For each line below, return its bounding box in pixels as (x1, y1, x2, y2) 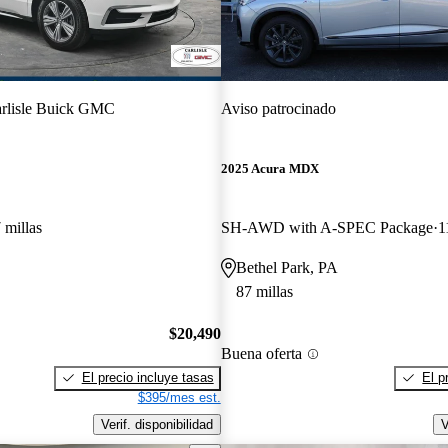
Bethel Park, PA (235, 259, 338, 277)
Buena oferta (220, 345, 302, 363)
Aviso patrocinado (220, 99, 336, 117)
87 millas (235, 283, 293, 301)
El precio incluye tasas (81, 369, 214, 385)
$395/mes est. (137, 389, 221, 405)
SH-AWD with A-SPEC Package (220, 219, 433, 237)
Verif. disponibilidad (100, 416, 213, 432)
